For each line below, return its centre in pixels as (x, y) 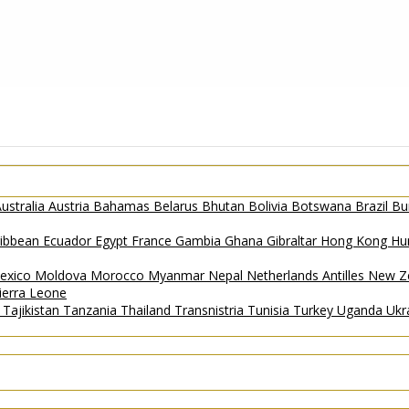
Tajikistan (33, 309)
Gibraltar (294, 240)
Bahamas (123, 205)
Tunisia (270, 309)
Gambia (200, 240)
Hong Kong (356, 240)
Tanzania (92, 309)
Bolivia (270, 205)
